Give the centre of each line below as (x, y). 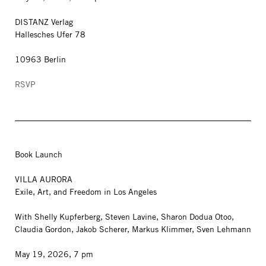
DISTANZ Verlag (44, 22)
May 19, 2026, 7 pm (54, 254)
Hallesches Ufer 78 (50, 34)
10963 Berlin (40, 59)
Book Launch (39, 154)
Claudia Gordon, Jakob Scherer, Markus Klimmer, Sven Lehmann (133, 229)
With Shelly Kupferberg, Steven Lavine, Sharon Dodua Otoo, (124, 217)
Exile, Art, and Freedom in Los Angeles (86, 192)
